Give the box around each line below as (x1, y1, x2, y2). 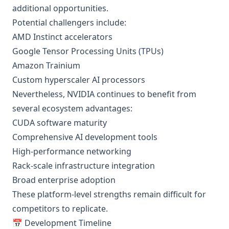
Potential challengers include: (12, 17, 126, 28)
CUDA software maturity (12, 117, 107, 128)
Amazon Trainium (12, 60, 80, 71)
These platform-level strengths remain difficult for (12, 189, 206, 200)
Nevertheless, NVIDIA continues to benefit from (12, 88, 196, 100)
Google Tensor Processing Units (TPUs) (12, 45, 164, 57)
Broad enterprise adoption (12, 174, 116, 186)
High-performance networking (12, 146, 131, 157)
